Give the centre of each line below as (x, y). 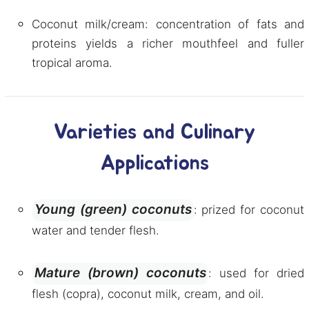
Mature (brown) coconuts (120, 273)
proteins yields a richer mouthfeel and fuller (168, 43)
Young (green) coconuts (113, 209)
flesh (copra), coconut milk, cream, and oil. (148, 294)
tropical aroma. (72, 63)
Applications (154, 163)
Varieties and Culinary (154, 132)
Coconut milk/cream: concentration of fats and (168, 24)
